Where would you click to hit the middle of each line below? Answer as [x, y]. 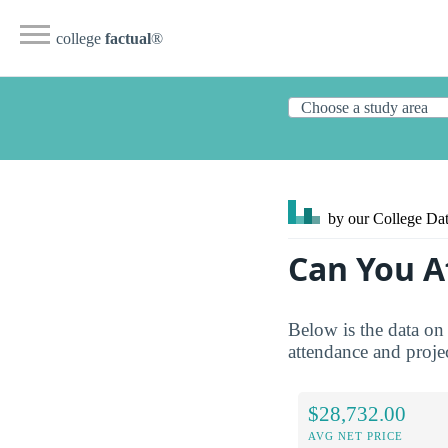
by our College [375, 218]
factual [128, 38]
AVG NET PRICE [355, 435]
